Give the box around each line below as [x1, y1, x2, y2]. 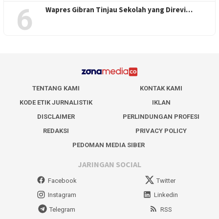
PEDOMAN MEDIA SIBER [72, 141, 145, 149]
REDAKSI [43, 127, 69, 135]
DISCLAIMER [37, 113, 75, 121]
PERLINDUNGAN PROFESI [123, 113, 200, 121]
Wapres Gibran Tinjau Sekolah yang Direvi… [45, 4, 193, 14]
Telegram [49, 206, 75, 214]
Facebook [47, 176, 77, 184]
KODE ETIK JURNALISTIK [19, 99, 92, 107]
